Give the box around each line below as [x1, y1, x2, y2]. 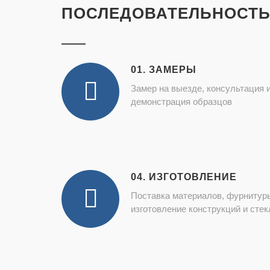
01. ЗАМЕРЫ [131, 64, 196, 75]
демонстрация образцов [131, 96, 232, 107]
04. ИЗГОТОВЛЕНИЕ [131, 172, 237, 182]
